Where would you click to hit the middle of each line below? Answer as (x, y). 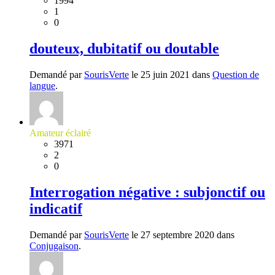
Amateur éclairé (60, 133)
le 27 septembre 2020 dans (182, 234)
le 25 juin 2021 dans (171, 74)
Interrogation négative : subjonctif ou (147, 192)
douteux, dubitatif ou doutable (124, 48)
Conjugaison (54, 246)
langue (42, 85)
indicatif (56, 208)
